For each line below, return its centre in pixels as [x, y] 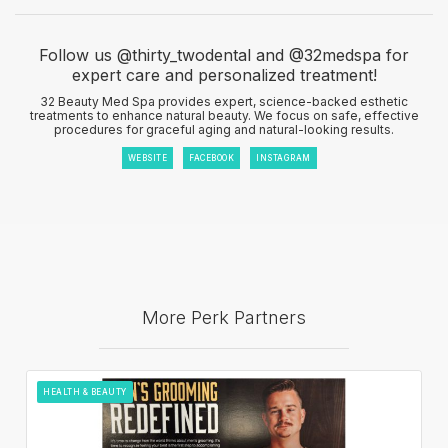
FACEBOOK [211, 157]
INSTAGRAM [283, 157]
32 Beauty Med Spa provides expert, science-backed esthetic [224, 101]
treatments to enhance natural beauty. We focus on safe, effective [224, 115]
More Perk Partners [224, 317]
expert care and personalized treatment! [224, 74]
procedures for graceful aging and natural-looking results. [224, 129]
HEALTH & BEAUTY [85, 391]
